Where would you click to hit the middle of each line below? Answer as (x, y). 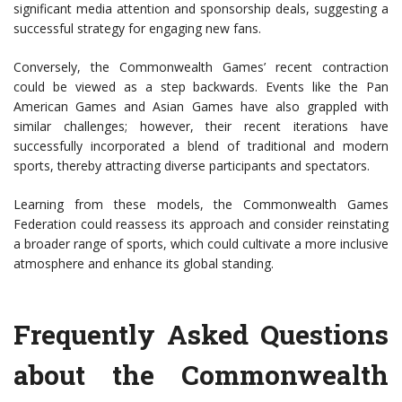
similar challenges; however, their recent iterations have (201, 127)
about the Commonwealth (201, 375)
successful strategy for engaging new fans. (137, 29)
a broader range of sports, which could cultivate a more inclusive (201, 244)
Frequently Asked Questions (201, 335)
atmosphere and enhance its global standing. (144, 264)
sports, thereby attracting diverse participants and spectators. (192, 166)
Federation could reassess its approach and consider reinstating (201, 224)
